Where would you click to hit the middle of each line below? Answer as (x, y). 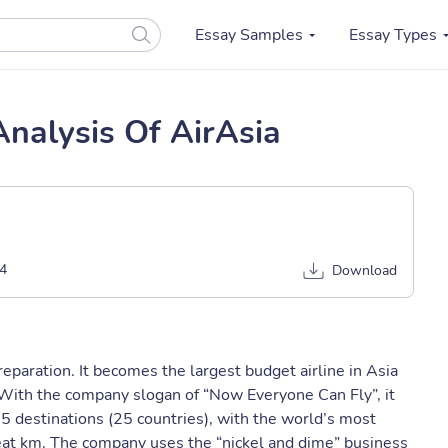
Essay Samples (248, 35)
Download (364, 270)
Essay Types (392, 35)
